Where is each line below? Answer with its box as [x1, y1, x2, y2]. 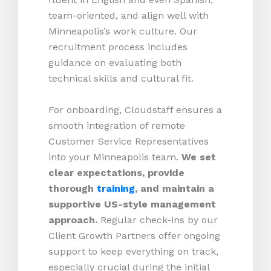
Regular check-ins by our [97, 214, 218, 226]
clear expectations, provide [48, 166, 184, 178]
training [97, 182, 135, 194]
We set [181, 151, 216, 163]
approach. [48, 214, 97, 226]
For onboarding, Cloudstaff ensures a [48, 103, 222, 116]
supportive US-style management [48, 198, 216, 210]
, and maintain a [135, 182, 214, 194]
